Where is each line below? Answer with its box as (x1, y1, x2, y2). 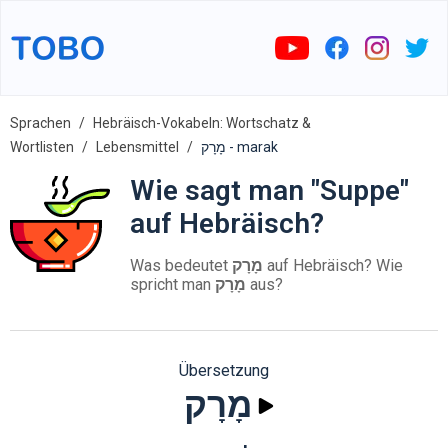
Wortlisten (10, 139, 74, 155)
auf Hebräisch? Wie (263, 256, 403, 275)
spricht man (130, 275, 215, 294)
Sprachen (10, 115, 71, 131)
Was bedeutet (130, 256, 232, 275)
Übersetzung (179, 361, 269, 380)
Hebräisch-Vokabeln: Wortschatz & (93, 115, 311, 131)
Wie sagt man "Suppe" (130, 174, 409, 207)
